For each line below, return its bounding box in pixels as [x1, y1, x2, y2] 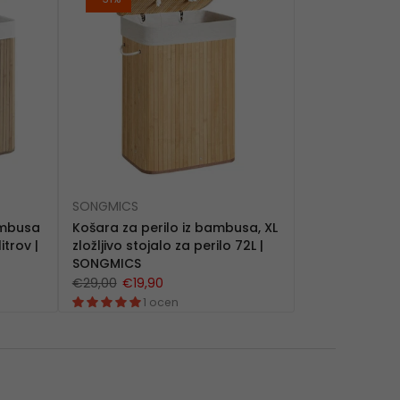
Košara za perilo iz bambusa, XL [71, 218, 278, 237]
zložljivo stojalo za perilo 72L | [71, 236, 263, 254]
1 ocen [142, 294, 179, 310]
